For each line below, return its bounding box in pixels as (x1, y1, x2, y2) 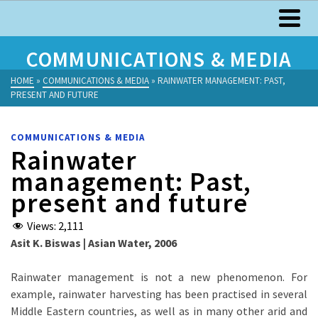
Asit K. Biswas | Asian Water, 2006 (11, 236, 177, 251)
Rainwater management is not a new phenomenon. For (11, 270, 307, 285)
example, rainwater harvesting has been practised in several (11, 287, 307, 302)
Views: (27, 219, 56, 233)
